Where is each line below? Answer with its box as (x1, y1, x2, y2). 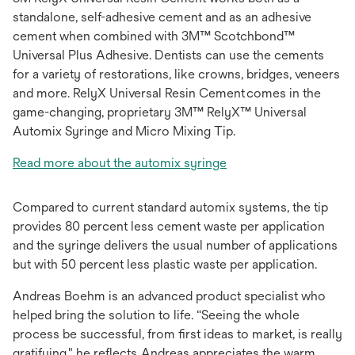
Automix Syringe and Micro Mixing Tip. (13, 124, 235, 139)
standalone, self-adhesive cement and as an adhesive (13, 10, 311, 25)
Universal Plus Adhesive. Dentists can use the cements (13, 48, 324, 63)
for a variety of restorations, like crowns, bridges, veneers (13, 67, 340, 82)
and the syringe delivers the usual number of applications (13, 238, 338, 254)
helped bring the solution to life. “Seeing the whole (13, 307, 300, 323)
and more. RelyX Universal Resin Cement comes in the (13, 86, 321, 101)
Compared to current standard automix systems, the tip (13, 200, 328, 216)
